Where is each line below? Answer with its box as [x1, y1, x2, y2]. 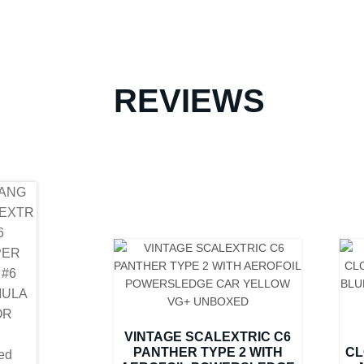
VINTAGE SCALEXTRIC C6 [124, 329, 292, 344]
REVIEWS [114, 82, 266, 119]
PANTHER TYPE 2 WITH [132, 344, 283, 359]
